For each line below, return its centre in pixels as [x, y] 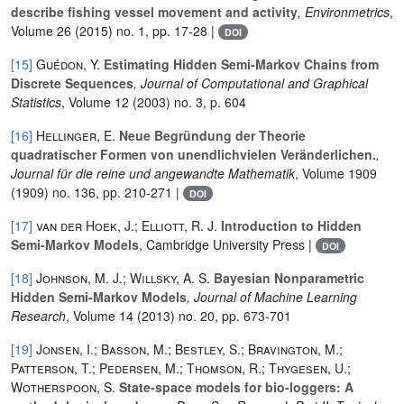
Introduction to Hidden [289, 225]
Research [38, 315]
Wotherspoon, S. [63, 386]
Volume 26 [41, 30]
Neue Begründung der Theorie [211, 135]
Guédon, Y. [68, 64]
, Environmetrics [344, 11]
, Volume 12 [95, 101]
